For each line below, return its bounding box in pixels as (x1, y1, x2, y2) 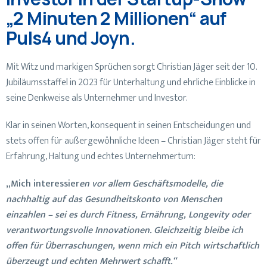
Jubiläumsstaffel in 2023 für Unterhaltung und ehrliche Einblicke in (6, 74, 256, 91)
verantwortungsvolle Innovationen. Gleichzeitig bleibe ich (6, 222, 243, 238)
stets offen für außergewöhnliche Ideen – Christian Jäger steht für (6, 132, 261, 149)
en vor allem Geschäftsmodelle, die (79, 175, 223, 192)
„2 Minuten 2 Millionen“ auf (6, 5, 226, 30)
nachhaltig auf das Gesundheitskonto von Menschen (6, 191, 222, 207)
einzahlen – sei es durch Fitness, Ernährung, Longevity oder (6, 206, 250, 223)
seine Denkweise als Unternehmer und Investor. (6, 89, 188, 106)
